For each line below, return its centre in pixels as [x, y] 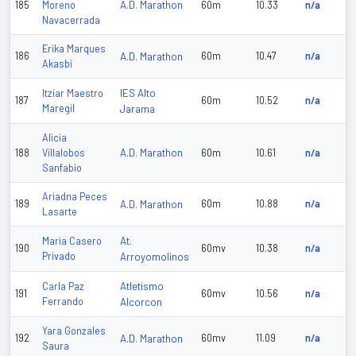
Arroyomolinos [155, 257]
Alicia [54, 138]
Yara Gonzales [74, 331]
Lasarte [60, 212]
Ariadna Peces [75, 197]
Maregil [58, 108]
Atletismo [142, 286]
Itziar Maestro [73, 93]
